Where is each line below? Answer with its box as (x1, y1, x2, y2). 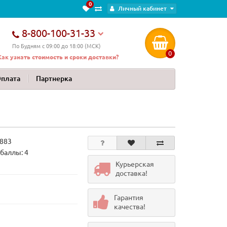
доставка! (115, 169, 147, 177)
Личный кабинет (118, 5, 167, 12)
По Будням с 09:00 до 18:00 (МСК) (12, 43, 101, 49)
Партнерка (36, 74, 72, 83)
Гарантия (113, 194, 143, 202)
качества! (113, 203, 145, 211)
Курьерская (115, 160, 154, 168)
